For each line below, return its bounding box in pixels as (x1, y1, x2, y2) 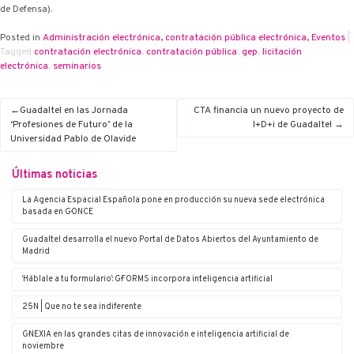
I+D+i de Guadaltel (253, 119, 332, 132)
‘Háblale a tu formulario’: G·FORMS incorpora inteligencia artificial (22, 274, 273, 285)
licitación (262, 45, 302, 58)
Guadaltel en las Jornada (20, 104, 128, 118)
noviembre (22, 341, 64, 352)
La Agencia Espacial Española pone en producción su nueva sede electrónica (22, 195, 325, 206)
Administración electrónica (43, 31, 160, 44)
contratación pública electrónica (165, 31, 307, 44)
